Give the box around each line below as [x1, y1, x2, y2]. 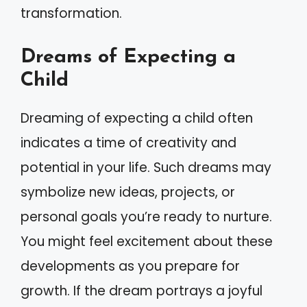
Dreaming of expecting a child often [21, 108, 253, 127]
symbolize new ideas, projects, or [21, 182, 235, 201]
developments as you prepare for [21, 256, 240, 275]
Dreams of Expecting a [21, 47, 236, 67]
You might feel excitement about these [21, 232, 273, 251]
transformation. [21, 4, 122, 23]
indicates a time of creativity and [21, 133, 236, 152]
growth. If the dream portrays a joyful [21, 281, 262, 300]
